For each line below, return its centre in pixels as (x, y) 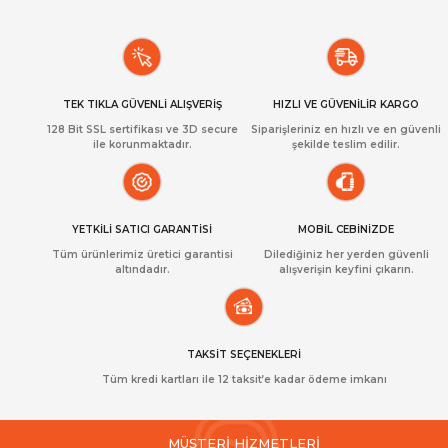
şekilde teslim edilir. (346, 144)
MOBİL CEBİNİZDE (346, 229)
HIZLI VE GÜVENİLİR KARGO (346, 104)
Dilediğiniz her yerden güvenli (346, 254)
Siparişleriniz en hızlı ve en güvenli (346, 129)
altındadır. (142, 269)
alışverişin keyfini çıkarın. (346, 269)
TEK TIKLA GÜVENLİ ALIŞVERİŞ (142, 104)
